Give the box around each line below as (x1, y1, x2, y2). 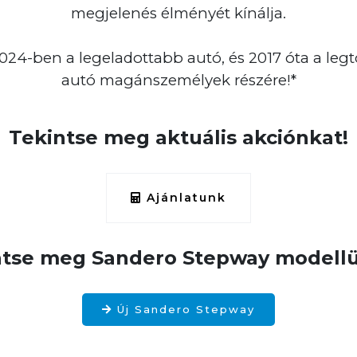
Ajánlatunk (142, 190, 226, 205)
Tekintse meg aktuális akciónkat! (9, 126, 348, 149)
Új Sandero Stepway (112, 303, 255, 316)
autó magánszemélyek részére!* (61, 71, 296, 89)
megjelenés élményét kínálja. (71, 4, 286, 22)
